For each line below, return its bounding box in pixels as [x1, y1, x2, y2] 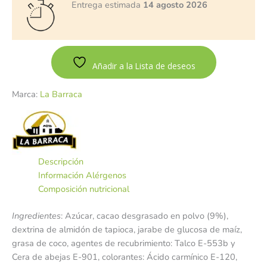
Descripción [38, 156, 83, 168]
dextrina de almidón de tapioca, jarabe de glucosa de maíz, [12, 223, 242, 235]
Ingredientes [12, 210, 61, 222]
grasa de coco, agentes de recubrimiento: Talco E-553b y [12, 237, 235, 249]
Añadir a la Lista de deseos [92, 60, 195, 72]
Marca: [12, 88, 40, 101]
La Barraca [40, 88, 82, 101]
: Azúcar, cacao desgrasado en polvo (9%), [61, 210, 228, 222]
